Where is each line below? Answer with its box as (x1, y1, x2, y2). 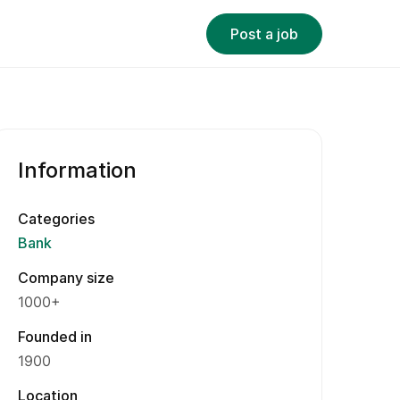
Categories (18, 210, 95, 228)
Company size (18, 269, 114, 287)
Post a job (230, 24, 298, 43)
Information (18, 157, 137, 183)
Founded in (18, 328, 92, 346)
